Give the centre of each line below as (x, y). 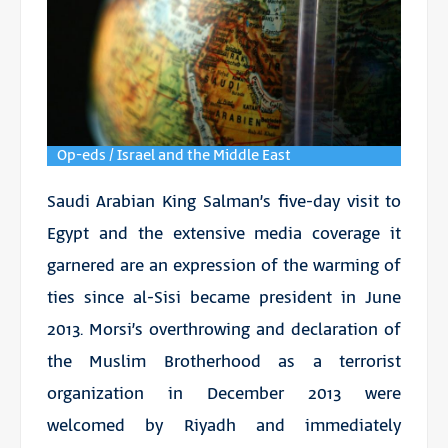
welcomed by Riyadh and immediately (224, 425)
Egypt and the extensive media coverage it (224, 233)
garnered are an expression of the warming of (224, 265)
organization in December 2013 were (224, 393)
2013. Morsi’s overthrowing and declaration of (224, 329)
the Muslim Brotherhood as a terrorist (224, 361)
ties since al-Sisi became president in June (224, 297)
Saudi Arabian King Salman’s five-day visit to (224, 201)
